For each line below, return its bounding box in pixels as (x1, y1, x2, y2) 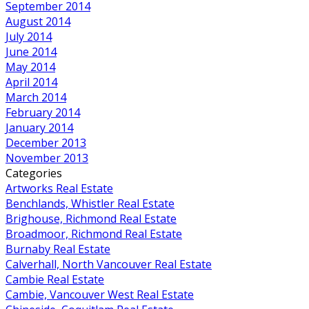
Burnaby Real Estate (6, 241, 110, 257)
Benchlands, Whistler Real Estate (6, 195, 175, 211)
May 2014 (6, 59, 55, 74)
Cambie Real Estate (6, 271, 104, 287)
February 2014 (6, 104, 80, 120)
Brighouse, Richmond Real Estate (6, 210, 177, 226)
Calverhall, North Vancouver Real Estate (6, 256, 212, 272)
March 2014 (6, 89, 66, 105)
